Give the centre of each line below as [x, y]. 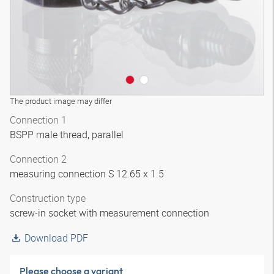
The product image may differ [61, 101]
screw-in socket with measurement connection [111, 213]
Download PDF [56, 238]
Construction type [48, 198]
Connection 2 [38, 159]
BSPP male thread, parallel [68, 135]
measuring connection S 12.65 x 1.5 [88, 174]
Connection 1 [38, 120]
